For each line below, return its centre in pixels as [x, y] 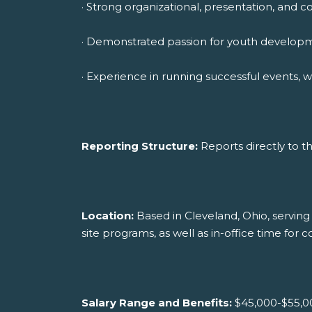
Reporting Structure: [141, 146]
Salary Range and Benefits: [158, 303]
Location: [109, 216]
